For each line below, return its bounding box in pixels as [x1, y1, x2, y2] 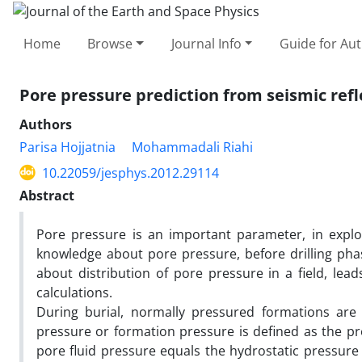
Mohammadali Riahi [132, 137, 253, 156]
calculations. [36, 283, 112, 301]
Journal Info [170, 34, 242, 53]
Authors [19, 115, 72, 133]
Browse [87, 34, 133, 53]
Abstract [19, 186, 74, 204]
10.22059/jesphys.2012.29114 [42, 163, 219, 182]
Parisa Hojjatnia [19, 137, 116, 156]
